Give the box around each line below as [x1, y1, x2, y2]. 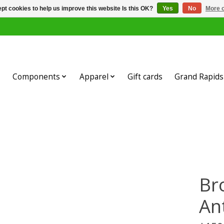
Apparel [79, 71, 108, 82]
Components [12, 71, 60, 82]
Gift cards [127, 71, 162, 82]
